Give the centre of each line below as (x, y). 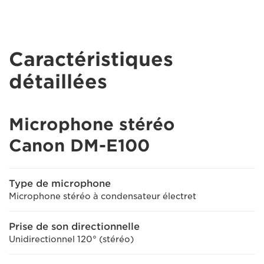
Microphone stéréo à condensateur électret (103, 196)
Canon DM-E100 (79, 146)
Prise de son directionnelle (74, 227)
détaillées (58, 82)
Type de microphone (60, 184)
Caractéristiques (91, 59)
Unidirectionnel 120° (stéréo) (71, 239)
